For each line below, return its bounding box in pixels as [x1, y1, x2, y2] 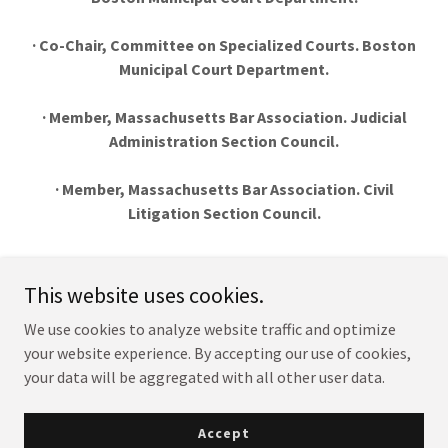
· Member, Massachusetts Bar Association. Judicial [41, 107, 407, 127]
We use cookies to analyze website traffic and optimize [24, 319, 396, 339]
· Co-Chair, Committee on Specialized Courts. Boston [32, 35, 416, 55]
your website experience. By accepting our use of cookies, [24, 343, 411, 363]
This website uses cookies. [24, 281, 264, 309]
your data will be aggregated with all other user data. [24, 367, 385, 387]
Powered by [195, 398, 253, 413]
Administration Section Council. [109, 131, 339, 151]
